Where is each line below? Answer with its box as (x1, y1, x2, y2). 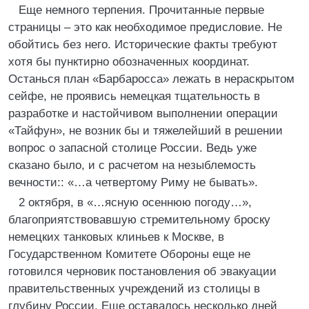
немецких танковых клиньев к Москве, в (8, 230, 224, 243)
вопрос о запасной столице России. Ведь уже (8, 141, 257, 154)
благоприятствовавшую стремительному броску (8, 213, 270, 226)
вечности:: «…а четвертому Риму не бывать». (8, 176, 258, 189)
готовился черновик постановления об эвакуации (8, 265, 277, 278)
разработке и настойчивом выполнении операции (8, 107, 278, 120)
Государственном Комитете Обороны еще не (8, 248, 250, 261)
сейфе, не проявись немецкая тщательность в (8, 90, 260, 103)
